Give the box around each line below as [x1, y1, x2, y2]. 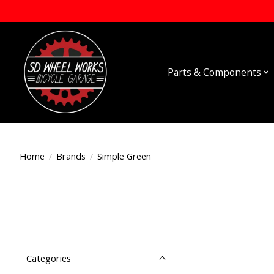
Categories [26, 252, 71, 264]
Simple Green [97, 149, 151, 162]
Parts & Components [167, 65, 261, 79]
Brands [56, 149, 86, 162]
